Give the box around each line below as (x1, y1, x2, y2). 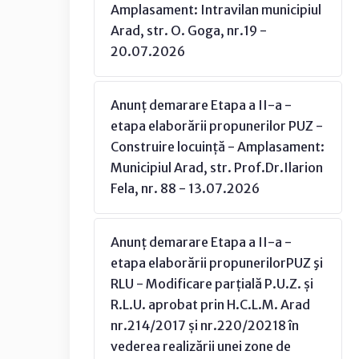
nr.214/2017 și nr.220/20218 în (111, 317, 299, 333)
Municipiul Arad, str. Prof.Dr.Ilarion (111, 159, 323, 175)
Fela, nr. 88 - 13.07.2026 (111, 180, 260, 196)
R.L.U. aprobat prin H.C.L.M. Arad (111, 296, 310, 313)
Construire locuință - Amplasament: (111, 139, 325, 155)
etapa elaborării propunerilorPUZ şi (111, 255, 323, 271)
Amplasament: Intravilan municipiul (111, 2, 321, 18)
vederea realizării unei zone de (111, 338, 291, 354)
